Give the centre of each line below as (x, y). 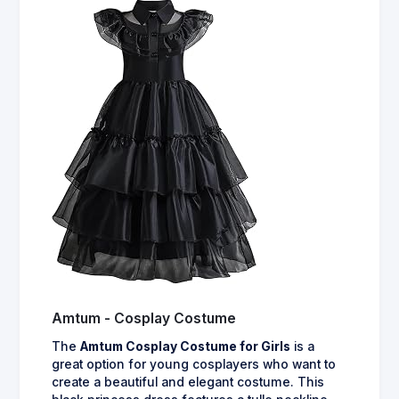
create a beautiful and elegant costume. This (188, 382)
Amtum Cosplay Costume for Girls (185, 346)
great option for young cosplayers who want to (194, 364)
